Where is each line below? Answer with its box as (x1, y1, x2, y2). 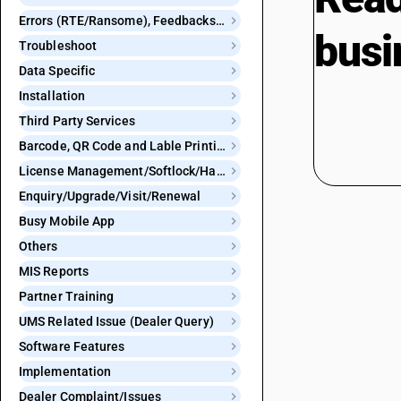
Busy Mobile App (19, 214, 115, 228)
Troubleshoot (19, 38, 98, 53)
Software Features (19, 339, 125, 354)
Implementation (19, 364, 112, 379)
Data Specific (19, 64, 96, 78)
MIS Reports (19, 264, 89, 278)
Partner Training (19, 289, 115, 303)
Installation (19, 89, 86, 103)
